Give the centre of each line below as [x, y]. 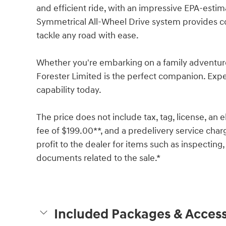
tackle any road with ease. [88, 36]
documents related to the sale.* [98, 158]
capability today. [69, 90]
